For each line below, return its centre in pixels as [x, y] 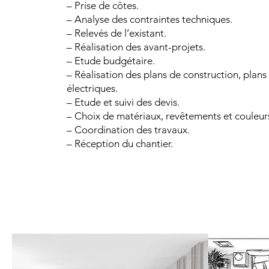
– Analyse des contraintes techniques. [150, 19]
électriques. [92, 88]
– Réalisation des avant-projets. [136, 47]
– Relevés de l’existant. [116, 33]
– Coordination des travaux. [128, 130]
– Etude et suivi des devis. [123, 102]
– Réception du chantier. [120, 144]
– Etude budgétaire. [111, 61]
